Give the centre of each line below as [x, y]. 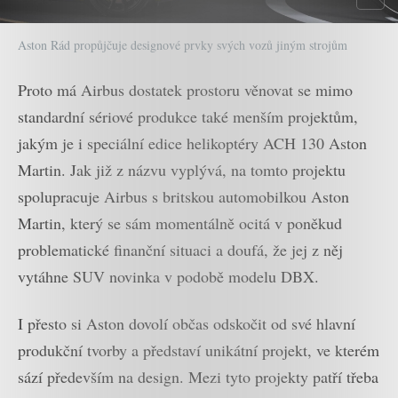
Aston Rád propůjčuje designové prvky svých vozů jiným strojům [183, 45]
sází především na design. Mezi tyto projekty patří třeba [198, 376]
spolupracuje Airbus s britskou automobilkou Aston [183, 197]
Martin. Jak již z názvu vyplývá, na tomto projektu [182, 170]
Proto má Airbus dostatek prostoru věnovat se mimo [185, 90]
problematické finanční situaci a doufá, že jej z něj [180, 250]
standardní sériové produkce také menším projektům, [188, 117]
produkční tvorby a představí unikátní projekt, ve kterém [199, 350]
